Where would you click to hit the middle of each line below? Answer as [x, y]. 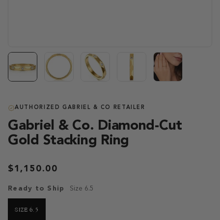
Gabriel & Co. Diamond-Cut [95, 126]
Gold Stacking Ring [69, 141]
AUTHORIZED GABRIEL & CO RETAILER [80, 108]
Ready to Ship [36, 188]
